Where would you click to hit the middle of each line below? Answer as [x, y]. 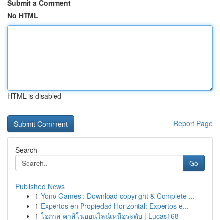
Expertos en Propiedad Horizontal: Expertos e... [115, 206]
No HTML [23, 15]
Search [26, 150]
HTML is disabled [34, 96]
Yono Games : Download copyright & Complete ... [118, 196]
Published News [40, 186]
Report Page [193, 123]
